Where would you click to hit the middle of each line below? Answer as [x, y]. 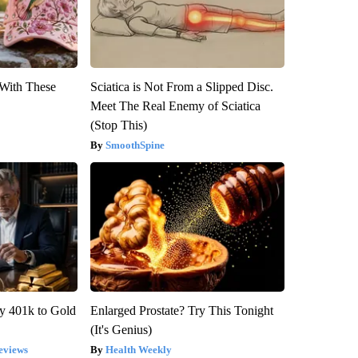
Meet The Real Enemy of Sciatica [175, 106]
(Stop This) [118, 125]
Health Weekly [138, 350]
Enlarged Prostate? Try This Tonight [181, 311]
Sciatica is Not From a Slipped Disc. [181, 87]
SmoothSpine [135, 145]
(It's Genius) [121, 330]
